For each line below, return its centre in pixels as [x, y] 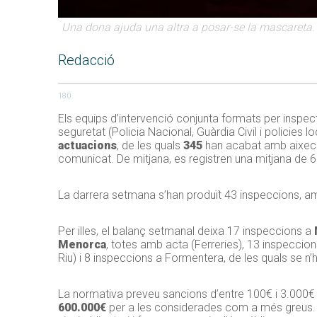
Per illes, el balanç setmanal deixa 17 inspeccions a [186, 231]
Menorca [82, 245]
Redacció [86, 60]
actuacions [87, 146]
